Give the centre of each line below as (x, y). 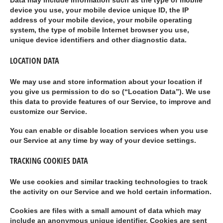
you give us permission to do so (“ (69, 92)
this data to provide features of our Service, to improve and (111, 102)
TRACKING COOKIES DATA (49, 161)
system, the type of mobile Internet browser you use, (100, 30)
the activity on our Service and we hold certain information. (111, 192)
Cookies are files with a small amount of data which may (106, 211)
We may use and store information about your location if (106, 82)
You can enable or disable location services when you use (109, 130)
